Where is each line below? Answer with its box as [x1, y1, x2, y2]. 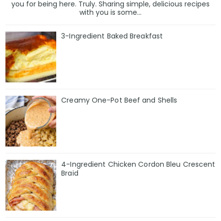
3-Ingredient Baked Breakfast [61, 31, 163, 41]
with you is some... [79, 7, 142, 18]
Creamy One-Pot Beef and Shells [61, 95, 178, 106]
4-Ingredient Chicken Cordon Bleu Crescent [61, 159, 216, 169]
